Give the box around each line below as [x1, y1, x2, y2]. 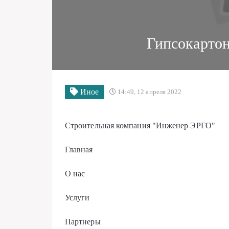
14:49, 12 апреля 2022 [116, 87, 182, 96]
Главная [65, 145, 93, 154]
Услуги [65, 193, 90, 202]
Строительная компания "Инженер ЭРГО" [65, 121, 215, 130]
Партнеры [65, 217, 101, 226]
